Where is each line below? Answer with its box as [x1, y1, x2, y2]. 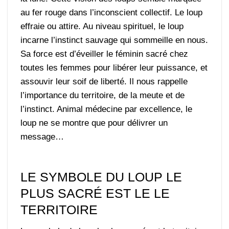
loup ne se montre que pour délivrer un [20, 118, 168, 128]
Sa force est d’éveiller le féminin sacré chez [20, 49, 189, 59]
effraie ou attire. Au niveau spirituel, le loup [20, 21, 184, 32]
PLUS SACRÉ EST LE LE [20, 186, 170, 201]
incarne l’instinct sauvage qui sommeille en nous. [20, 35, 209, 45]
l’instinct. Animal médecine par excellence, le [20, 104, 193, 114]
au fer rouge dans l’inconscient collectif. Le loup [20, 8, 203, 18]
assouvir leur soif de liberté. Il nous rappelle [20, 77, 188, 87]
